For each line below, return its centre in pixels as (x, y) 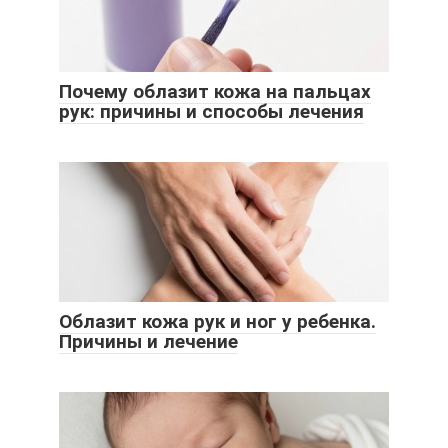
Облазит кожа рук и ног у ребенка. (217, 321)
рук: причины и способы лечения (211, 111)
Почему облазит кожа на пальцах (215, 91)
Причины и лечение (148, 341)
